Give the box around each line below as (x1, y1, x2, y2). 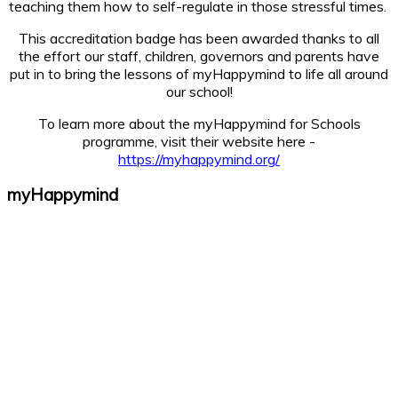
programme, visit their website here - (83, 131, 315, 150)
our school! (165, 82, 233, 100)
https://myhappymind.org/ (118, 149, 280, 168)
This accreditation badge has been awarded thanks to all (19, 28, 379, 47)
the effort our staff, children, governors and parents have (19, 46, 379, 65)
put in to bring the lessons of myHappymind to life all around (10, 64, 388, 83)
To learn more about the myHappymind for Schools (37, 114, 361, 132)
